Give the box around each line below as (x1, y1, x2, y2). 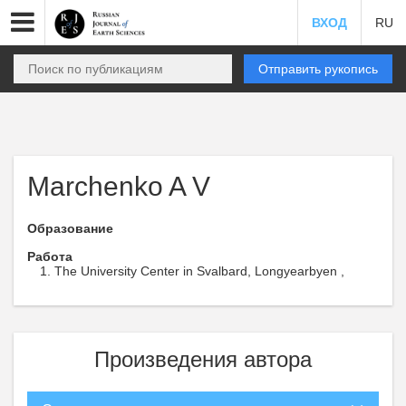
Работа (27, 249, 72, 264)
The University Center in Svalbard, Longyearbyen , (54, 264, 344, 278)
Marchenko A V (27, 171, 210, 201)
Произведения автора (94, 347, 312, 372)
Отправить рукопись (258, 62, 378, 76)
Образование (27, 221, 113, 236)
